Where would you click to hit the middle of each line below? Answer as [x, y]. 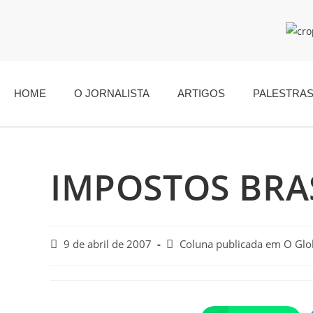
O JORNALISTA [112, 93]
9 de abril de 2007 [108, 244]
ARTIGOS [201, 93]
